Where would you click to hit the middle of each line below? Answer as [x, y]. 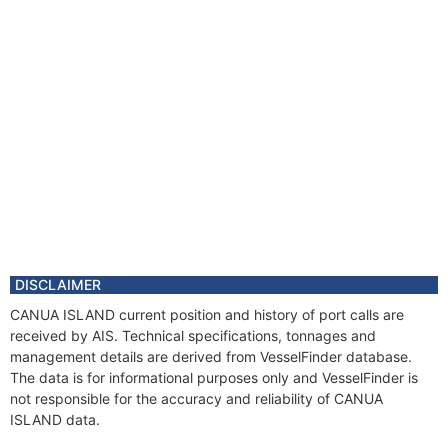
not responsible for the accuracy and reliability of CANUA [196, 398]
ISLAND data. [55, 419]
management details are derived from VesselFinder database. [211, 356]
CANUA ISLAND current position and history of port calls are [207, 314]
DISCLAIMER [58, 284]
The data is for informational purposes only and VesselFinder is [214, 377]
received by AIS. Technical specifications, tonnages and [193, 335]
